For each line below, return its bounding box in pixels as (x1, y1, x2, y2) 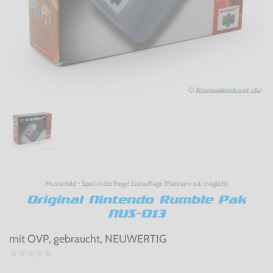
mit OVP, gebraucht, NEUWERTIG (9, 232, 166, 245)
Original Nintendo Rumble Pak (27, 193, 246, 206)
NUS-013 (108, 207, 165, 220)
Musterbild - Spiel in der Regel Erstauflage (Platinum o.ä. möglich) (46, 179, 227, 188)
